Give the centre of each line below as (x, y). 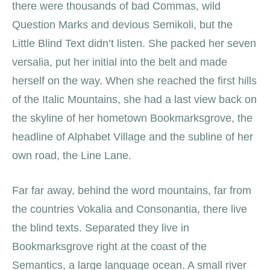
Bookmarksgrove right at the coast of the (109, 246)
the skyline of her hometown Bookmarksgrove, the (132, 118)
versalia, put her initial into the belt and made (120, 62)
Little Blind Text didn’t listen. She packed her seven (134, 43)
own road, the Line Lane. (72, 155)
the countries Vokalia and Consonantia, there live (130, 209)
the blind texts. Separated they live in (101, 228)
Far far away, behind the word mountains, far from (132, 190)
